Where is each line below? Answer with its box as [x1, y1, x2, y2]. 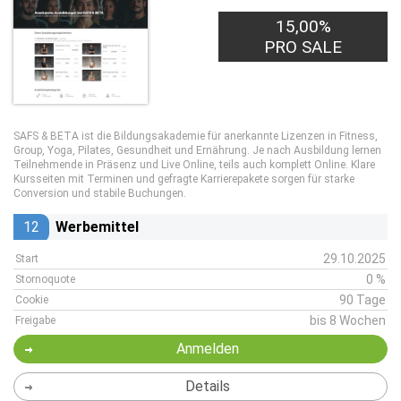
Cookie [15, 294, 48, 306]
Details [184, 378, 230, 395]
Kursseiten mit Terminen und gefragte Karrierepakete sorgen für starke [13, 173, 354, 185]
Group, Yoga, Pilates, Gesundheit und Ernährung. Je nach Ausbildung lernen [13, 144, 381, 157]
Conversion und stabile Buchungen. [13, 187, 186, 200]
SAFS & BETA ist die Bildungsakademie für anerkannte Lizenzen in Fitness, [13, 130, 378, 142]
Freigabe [15, 314, 55, 327]
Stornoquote [15, 273, 75, 286]
